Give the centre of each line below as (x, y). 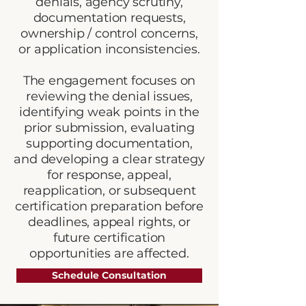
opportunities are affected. (109, 253)
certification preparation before (109, 206)
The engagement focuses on (109, 81)
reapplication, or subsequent (109, 191)
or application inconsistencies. (109, 49)
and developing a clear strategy (109, 159)
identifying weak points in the (109, 112)
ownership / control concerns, (109, 33)
